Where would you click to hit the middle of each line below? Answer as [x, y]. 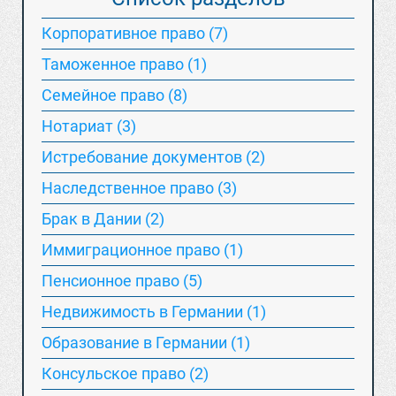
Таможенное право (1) [124, 64]
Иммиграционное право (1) [142, 250]
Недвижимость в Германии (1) [154, 312]
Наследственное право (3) [139, 188]
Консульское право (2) [125, 373]
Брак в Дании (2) [103, 219]
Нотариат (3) [89, 126]
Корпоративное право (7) [135, 33]
